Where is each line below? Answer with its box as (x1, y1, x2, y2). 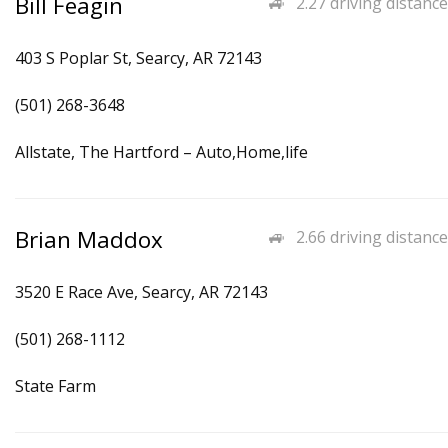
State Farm (15, 375, 96, 397)
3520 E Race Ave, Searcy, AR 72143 (15, 281, 268, 303)
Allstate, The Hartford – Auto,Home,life (15, 141, 308, 163)
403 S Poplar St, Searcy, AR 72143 (15, 47, 262, 69)
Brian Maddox (15, 224, 163, 255)
